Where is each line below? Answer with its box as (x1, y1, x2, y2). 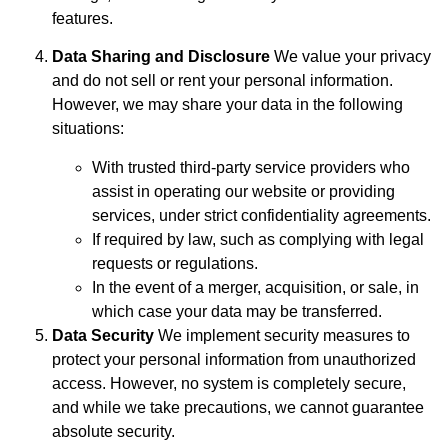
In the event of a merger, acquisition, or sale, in (92, 278, 419, 296)
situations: (52, 120, 124, 138)
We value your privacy (270, 48, 431, 66)
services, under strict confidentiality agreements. (92, 206, 431, 224)
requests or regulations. (92, 254, 258, 272)
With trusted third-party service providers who (92, 158, 410, 176)
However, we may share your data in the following (52, 96, 403, 114)
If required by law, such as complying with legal (92, 230, 424, 248)
